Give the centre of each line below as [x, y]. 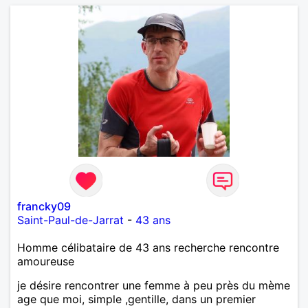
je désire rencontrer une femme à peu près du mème [154, 285]
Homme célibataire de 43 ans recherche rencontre [148, 247]
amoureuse [46, 261]
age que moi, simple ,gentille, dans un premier [136, 299]
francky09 [44, 206]
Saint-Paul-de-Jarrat [70, 220]
